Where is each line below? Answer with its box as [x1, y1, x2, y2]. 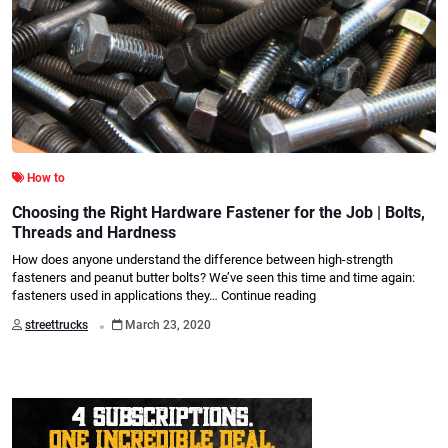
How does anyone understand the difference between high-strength [12, 252, 393, 268]
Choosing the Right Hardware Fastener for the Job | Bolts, [12, 203, 425, 223]
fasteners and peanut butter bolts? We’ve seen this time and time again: [12, 270, 415, 286]
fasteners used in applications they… [12, 288, 221, 304]
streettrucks [25, 318, 88, 333]
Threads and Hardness [12, 223, 176, 243]
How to [27, 171, 65, 186]
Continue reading [221, 288, 316, 304]
